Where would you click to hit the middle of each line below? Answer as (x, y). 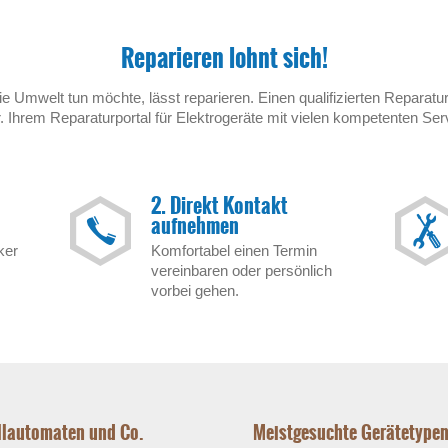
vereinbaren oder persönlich (242, 270)
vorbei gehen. (195, 290)
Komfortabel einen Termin (234, 250)
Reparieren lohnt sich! (224, 58)
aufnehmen (195, 225)
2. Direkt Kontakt (220, 205)
